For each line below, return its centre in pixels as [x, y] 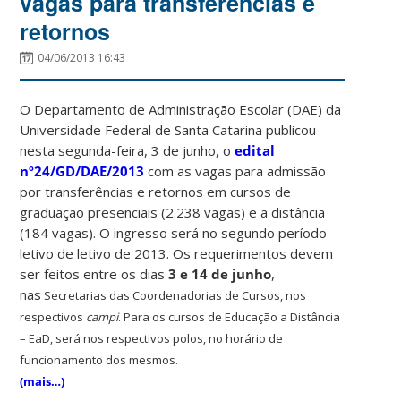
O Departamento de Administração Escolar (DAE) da [181, 109]
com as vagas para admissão [235, 171]
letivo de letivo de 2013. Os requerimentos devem [177, 253]
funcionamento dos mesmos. [101, 359]
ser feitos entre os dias [94, 273]
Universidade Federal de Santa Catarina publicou [168, 129]
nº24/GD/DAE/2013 [82, 171]
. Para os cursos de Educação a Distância [230, 316]
